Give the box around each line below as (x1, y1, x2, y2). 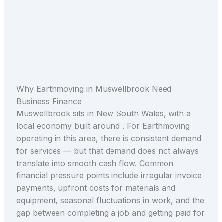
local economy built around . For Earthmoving (16, 121, 190, 131)
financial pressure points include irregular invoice (16, 170, 202, 181)
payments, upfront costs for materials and (16, 183, 175, 193)
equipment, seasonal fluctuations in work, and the (16, 195, 204, 206)
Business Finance (16, 96, 82, 107)
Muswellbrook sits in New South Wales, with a (16, 109, 191, 119)
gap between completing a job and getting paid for (16, 208, 205, 218)
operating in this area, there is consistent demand (16, 133, 201, 144)
